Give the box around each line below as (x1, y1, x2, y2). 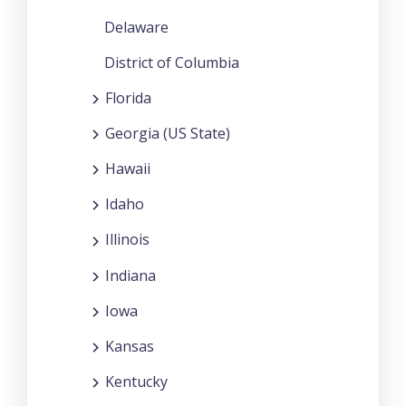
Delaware (104, 16, 169, 37)
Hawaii (105, 158, 150, 179)
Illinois (105, 229, 150, 250)
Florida (105, 87, 151, 108)
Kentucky (105, 372, 168, 392)
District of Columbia (104, 52, 239, 72)
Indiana (105, 265, 156, 285)
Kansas (105, 336, 154, 357)
